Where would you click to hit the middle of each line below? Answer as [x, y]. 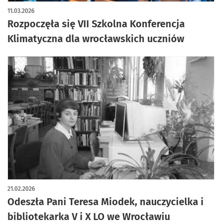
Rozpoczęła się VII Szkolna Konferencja [96, 24]
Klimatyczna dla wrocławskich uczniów [96, 39]
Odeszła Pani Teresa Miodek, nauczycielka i [106, 202]
